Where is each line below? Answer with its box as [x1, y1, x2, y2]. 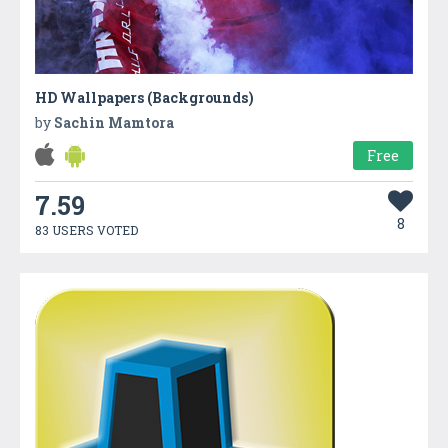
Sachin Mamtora [54, 112, 174, 132]
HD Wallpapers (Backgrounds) [35, 87, 254, 107]
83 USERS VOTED [35, 221, 138, 238]
